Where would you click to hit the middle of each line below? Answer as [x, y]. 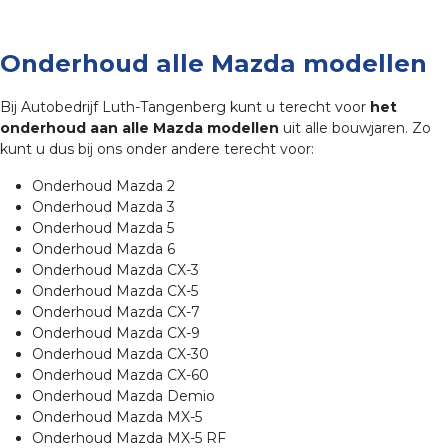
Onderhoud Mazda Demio [123, 396]
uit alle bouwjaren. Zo [355, 128]
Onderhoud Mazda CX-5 [115, 291]
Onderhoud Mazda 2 [103, 186]
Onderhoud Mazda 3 [103, 207]
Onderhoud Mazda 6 [103, 249]
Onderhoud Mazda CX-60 [120, 375]
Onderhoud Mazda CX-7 [116, 312]
